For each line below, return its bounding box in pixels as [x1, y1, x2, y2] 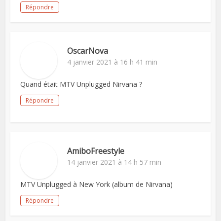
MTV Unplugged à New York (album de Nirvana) [20, 180, 173, 189]
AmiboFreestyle [67, 146, 125, 156]
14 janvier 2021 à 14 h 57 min [67, 157, 162, 167]
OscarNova [67, 45, 109, 56]
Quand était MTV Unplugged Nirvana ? [20, 79, 143, 89]
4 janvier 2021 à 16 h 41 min [67, 57, 158, 67]
